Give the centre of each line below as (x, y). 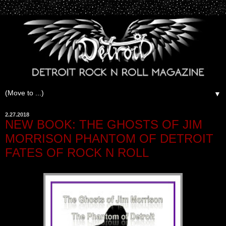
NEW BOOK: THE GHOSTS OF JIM (104, 124)
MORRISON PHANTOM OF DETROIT (109, 138)
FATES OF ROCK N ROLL (77, 152)
